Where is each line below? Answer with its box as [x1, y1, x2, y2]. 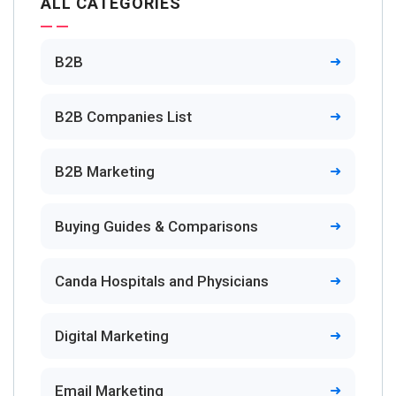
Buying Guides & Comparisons [55, 217, 258, 235]
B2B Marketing [55, 162, 155, 180]
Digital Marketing [55, 326, 169, 345]
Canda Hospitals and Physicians [55, 271, 269, 290]
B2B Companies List [55, 107, 192, 126]
